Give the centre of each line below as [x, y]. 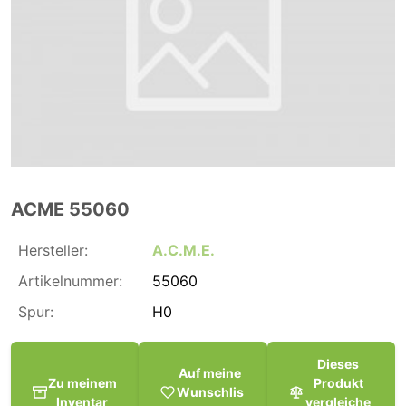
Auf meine [210, 373]
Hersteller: [53, 250]
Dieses [338, 363]
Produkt [338, 382]
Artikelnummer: [70, 280]
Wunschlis [210, 392]
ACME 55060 [70, 209]
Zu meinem [82, 382]
